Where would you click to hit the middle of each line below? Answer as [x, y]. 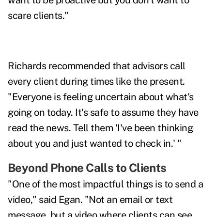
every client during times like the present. [96, 82]
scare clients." [38, 16]
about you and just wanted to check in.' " [95, 144]
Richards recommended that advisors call [97, 66]
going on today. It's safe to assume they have [103, 113]
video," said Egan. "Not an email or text [90, 200]
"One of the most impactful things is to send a [105, 184]
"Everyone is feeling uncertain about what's [101, 97]
